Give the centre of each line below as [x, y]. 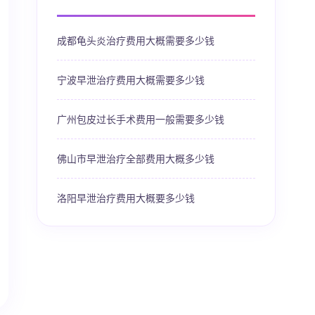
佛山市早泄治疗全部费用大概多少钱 [136, 158]
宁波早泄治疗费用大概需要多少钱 [131, 79]
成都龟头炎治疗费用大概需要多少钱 [136, 40]
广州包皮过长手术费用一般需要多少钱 [141, 119]
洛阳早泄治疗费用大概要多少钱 [126, 198]
